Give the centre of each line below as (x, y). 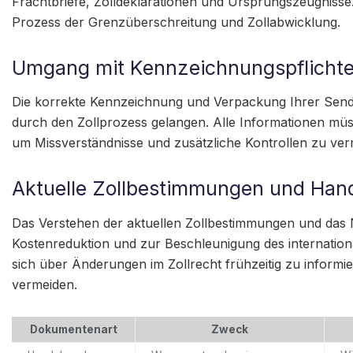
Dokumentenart (73, 329)
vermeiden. (45, 284)
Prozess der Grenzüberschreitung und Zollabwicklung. (176, 22)
